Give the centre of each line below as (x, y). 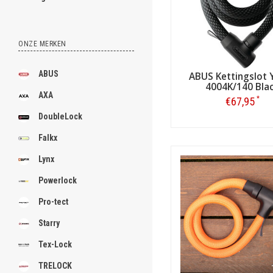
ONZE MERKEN (42, 44)
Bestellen (243, 127)
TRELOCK (55, 266)
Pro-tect (53, 202)
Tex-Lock (55, 244)
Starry (49, 223)
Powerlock (58, 180)
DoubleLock (60, 116)
